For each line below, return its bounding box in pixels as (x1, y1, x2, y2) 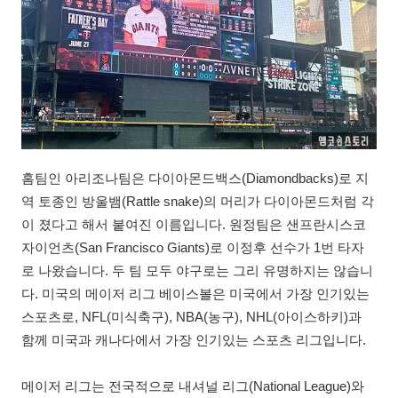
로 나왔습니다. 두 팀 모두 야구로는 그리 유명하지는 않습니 (21, 264, 373, 278)
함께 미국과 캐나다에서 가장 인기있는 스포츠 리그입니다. (21, 333, 366, 347)
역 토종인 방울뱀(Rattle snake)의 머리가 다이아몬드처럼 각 (21, 195, 374, 209)
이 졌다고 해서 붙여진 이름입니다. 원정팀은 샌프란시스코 (21, 218, 366, 232)
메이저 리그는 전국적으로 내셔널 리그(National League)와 (21, 379, 364, 394)
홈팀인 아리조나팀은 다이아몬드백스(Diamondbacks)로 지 (21, 171, 369, 186)
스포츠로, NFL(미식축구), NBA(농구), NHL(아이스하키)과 (21, 310, 362, 324)
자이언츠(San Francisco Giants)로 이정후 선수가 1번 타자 (21, 241, 364, 255)
